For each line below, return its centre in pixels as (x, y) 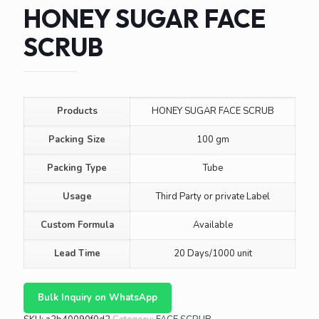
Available (213, 225)
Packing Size (77, 140)
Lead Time (77, 253)
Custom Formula (77, 225)
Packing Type (77, 168)
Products (77, 111)
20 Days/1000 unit (213, 253)
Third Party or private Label (213, 197)
